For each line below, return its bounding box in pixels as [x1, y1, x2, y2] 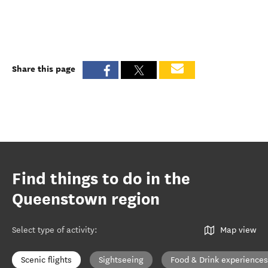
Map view [220, 225, 256, 235]
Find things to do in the [12, 169, 190, 189]
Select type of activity [12, 225, 95, 235]
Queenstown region [12, 189, 160, 209]
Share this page [12, 62, 75, 75]
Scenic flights [21, 255, 72, 265]
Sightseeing [99, 255, 144, 265]
